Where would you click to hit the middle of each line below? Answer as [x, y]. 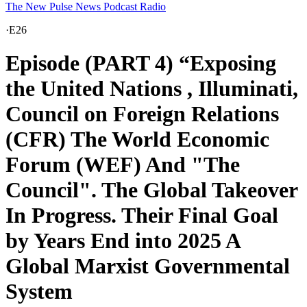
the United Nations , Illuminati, [152, 89]
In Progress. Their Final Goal [142, 216]
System [39, 292]
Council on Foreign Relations [142, 114]
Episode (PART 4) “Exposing [141, 63]
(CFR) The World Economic [137, 139]
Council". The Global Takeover [151, 190]
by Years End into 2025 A [123, 241]
